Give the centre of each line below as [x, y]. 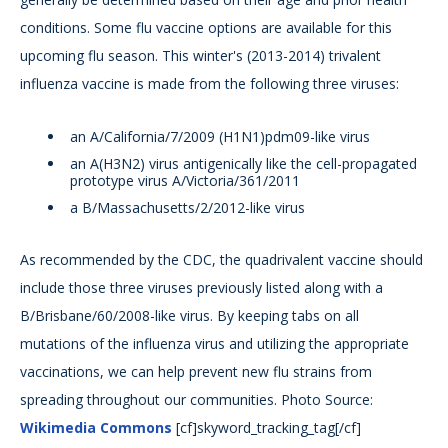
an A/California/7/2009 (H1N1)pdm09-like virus [220, 137]
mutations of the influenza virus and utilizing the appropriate [214, 344]
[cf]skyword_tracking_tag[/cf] [266, 428]
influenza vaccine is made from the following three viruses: [209, 84]
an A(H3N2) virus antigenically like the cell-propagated [243, 164]
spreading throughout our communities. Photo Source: [196, 400]
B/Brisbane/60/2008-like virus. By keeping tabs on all [189, 316]
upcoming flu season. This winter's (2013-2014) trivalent [200, 56]
